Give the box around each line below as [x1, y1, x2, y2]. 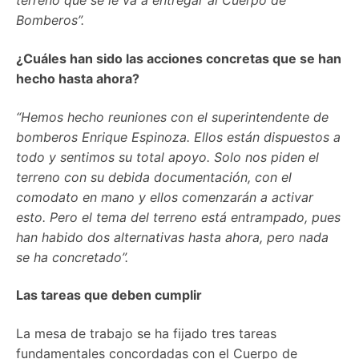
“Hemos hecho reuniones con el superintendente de [16, 108, 329, 125]
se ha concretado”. [16, 248, 128, 265]
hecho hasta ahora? [16, 70, 139, 87]
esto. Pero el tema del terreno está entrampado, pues [16, 208, 341, 225]
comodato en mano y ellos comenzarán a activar [16, 188, 313, 205]
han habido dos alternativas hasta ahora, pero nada [16, 228, 329, 245]
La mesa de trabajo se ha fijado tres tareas [16, 325, 276, 341]
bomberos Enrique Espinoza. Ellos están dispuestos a [16, 128, 341, 145]
